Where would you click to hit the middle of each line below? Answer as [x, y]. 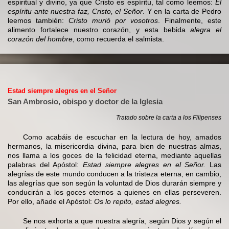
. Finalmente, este [190, 20]
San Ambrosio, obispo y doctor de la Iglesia [85, 102]
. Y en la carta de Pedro [182, 11]
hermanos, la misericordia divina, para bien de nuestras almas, [114, 146]
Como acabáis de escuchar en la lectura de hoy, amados [122, 137]
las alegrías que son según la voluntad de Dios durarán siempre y [114, 183]
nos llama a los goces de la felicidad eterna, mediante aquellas [114, 156]
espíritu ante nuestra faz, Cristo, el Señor [75, 11]
